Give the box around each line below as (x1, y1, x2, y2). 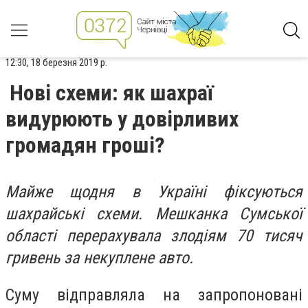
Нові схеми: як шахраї (10, 80, 213, 106)
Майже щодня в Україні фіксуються (5, 182, 302, 201)
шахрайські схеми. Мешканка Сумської (5, 204, 302, 223)
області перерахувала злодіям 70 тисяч (5, 226, 302, 245)
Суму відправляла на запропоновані (5, 285, 302, 305)
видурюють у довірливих (5, 106, 239, 132)
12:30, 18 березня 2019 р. (5, 56, 107, 69)
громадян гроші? (5, 132, 165, 158)
